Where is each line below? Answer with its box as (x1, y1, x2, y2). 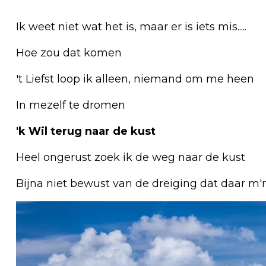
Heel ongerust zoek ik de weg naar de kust (16, 150, 245, 164)
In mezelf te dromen (16, 98, 125, 112)
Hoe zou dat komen (16, 46, 122, 59)
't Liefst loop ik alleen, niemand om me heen (16, 72, 254, 85)
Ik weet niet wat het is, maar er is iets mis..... (16, 20, 246, 33)
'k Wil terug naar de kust (16, 124, 156, 138)
